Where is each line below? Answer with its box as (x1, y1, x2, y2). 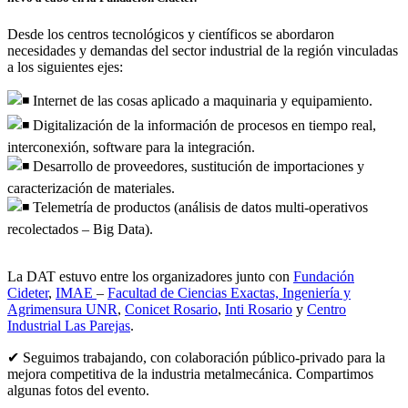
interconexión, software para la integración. (7, 138, 255, 155)
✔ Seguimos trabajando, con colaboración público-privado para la (7, 349, 385, 365)
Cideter (7, 284, 48, 301)
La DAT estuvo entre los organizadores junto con (7, 268, 293, 284)
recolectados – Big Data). (7, 220, 153, 237)
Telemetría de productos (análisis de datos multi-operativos (29, 199, 368, 215)
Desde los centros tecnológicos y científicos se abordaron (7, 25, 334, 42)
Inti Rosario (225, 301, 292, 317)
